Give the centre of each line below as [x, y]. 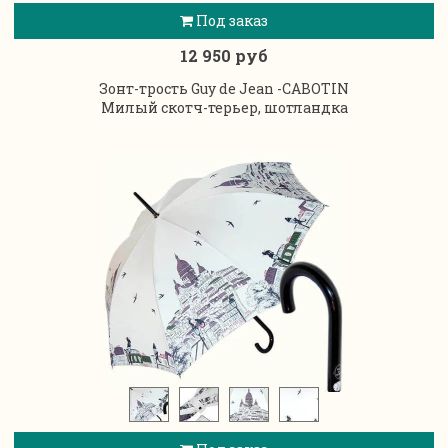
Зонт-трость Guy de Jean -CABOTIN [224, 88]
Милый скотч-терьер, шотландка [224, 107]
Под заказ [230, 20]
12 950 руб [224, 55]
